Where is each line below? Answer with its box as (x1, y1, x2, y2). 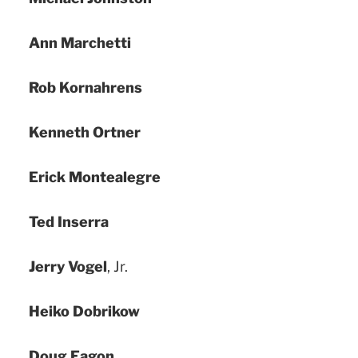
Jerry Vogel (29, 257, 107, 275)
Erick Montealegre (29, 168, 161, 185)
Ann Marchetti (29, 34, 131, 51)
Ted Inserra (29, 213, 109, 230)
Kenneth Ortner (29, 123, 141, 141)
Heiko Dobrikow (29, 302, 140, 320)
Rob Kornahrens (29, 78, 142, 96)
